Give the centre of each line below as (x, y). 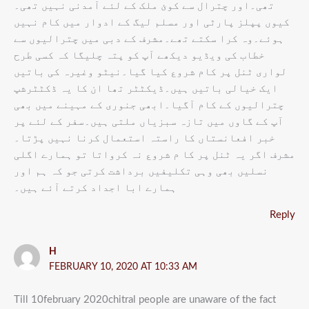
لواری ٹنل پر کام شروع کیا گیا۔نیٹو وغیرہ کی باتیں (150, 72)
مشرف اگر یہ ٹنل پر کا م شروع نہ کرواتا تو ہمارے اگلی (154, 155)
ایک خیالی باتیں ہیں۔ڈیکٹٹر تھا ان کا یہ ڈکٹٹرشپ (146, 89)
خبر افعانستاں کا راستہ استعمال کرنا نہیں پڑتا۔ (144, 139)
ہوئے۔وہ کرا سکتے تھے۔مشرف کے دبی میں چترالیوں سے (149, 39)
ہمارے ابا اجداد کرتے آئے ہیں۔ (95, 188)
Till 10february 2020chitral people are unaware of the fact (145, 300)
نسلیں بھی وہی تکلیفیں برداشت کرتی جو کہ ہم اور (141, 172)
